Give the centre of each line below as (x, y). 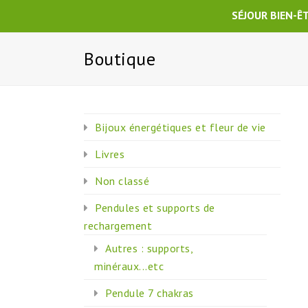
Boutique (120, 59)
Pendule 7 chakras (150, 293)
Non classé (122, 181)
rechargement (118, 225)
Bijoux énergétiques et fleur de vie (180, 127)
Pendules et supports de (155, 208)
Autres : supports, (149, 248)
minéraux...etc (129, 266)
